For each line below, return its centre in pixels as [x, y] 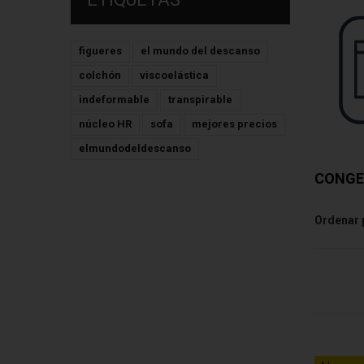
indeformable [114, 100]
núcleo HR [105, 124]
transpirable [200, 100]
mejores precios [234, 124]
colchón [100, 75]
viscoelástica [174, 75]
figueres [100, 51]
